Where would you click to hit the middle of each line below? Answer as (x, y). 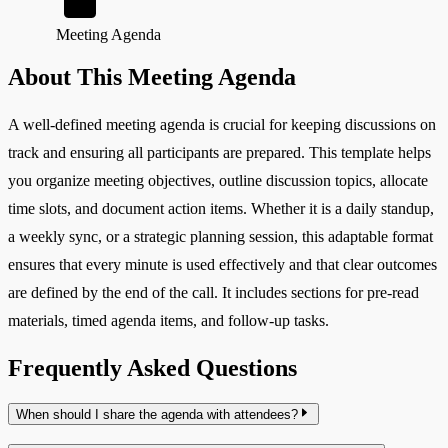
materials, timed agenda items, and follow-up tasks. (168, 321)
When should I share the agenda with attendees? (157, 414)
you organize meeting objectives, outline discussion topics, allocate (218, 181)
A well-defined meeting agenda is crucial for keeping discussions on (222, 125)
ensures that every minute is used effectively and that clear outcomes (222, 265)
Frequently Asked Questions (152, 367)
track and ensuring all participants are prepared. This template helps (219, 153)
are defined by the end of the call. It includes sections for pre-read (213, 293)
